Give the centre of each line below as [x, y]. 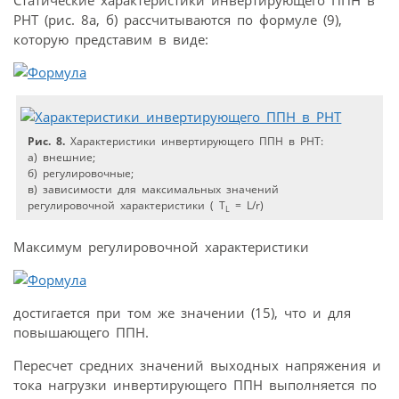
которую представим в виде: [111, 40]
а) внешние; [62, 158]
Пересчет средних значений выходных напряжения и [197, 366]
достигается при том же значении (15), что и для [182, 313]
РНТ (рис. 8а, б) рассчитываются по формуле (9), [178, 20]
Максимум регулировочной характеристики [161, 247]
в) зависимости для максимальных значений [154, 190]
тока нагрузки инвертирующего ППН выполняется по [195, 385]
